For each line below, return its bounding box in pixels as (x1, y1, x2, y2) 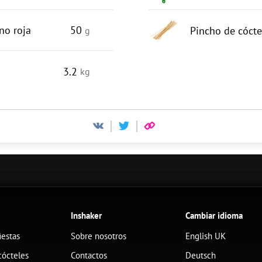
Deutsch (185, 250, 216, 261)
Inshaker (70, 210, 102, 221)
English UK (185, 230, 226, 242)
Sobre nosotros (70, 230, 126, 242)
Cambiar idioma (185, 210, 243, 221)
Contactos (70, 250, 107, 261)
